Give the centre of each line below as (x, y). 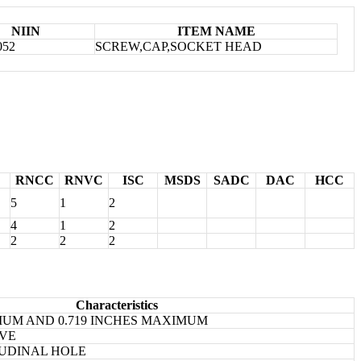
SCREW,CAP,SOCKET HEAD (178, 46)
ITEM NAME (216, 31)
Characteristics (116, 305)
